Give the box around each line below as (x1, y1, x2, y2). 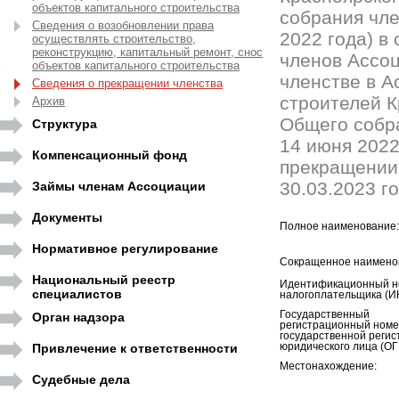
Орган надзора (32, 310, 125, 324)
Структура (32, 117, 97, 131)
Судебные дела (32, 372, 130, 387)
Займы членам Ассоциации (32, 179, 206, 193)
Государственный (279, 309, 370, 320)
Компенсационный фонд (32, 148, 187, 162)
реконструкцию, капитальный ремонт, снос (32, 45, 263, 59)
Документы (32, 210, 102, 224)
